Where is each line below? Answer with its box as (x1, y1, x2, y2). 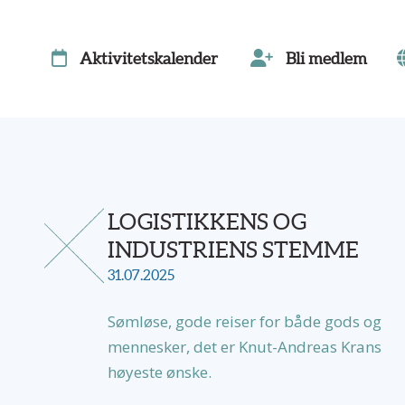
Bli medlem (286, 49, 367, 68)
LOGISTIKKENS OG (108, 209, 306, 234)
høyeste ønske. (108, 362, 212, 382)
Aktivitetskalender (80, 49, 218, 68)
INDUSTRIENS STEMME (108, 237, 359, 262)
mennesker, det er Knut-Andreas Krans (108, 336, 381, 357)
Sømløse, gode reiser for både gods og (108, 311, 381, 332)
